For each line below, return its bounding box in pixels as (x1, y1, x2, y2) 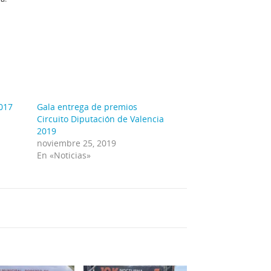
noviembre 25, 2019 (37, 137, 117, 149)
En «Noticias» (37, 149, 91, 162)
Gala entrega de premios (37, 101, 138, 113)
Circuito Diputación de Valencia (37, 113, 165, 125)
